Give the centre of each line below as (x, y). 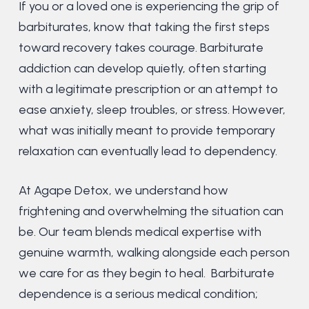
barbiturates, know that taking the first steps (144, 27)
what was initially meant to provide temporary (147, 130)
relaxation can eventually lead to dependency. (149, 151)
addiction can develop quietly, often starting (142, 68)
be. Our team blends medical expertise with (140, 231)
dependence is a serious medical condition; (138, 293)
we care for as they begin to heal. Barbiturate (146, 273)
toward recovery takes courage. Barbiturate (141, 47)
